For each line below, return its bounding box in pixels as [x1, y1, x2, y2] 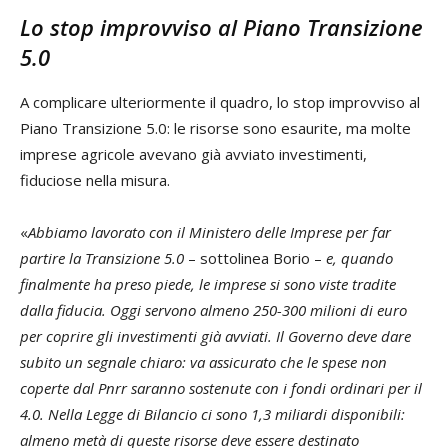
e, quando [326, 248, 393, 269]
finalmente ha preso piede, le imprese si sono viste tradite [20, 274, 396, 295]
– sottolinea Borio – [188, 248, 326, 269]
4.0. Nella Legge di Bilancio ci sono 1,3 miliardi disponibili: [20, 404, 405, 425]
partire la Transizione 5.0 [20, 248, 188, 269]
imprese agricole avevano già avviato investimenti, [20, 144, 367, 165]
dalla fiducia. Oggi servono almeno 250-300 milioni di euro [20, 300, 407, 321]
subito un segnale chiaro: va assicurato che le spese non [20, 352, 387, 373]
